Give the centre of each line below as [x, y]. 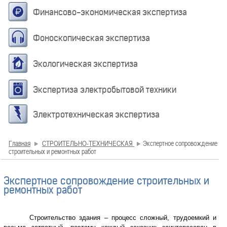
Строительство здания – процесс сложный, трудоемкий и [110, 218]
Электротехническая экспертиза [96, 115]
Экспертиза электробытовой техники [105, 90]
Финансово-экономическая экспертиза [110, 12]
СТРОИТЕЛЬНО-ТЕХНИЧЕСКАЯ [88, 143]
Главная [20, 143]
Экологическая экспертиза [85, 64]
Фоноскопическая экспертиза [91, 38]
